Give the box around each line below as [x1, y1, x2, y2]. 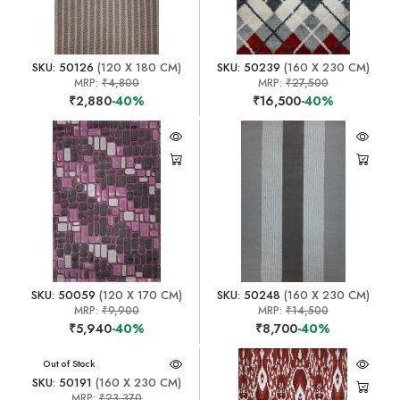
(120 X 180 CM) [93, 58, 181, 76]
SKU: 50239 [216, 58, 280, 76]
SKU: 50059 [30, 286, 96, 304]
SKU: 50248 [216, 286, 280, 304]
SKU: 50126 [31, 58, 94, 76]
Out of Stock [43, 356, 96, 371]
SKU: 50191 [31, 373, 92, 391]
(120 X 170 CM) [95, 286, 182, 304]
